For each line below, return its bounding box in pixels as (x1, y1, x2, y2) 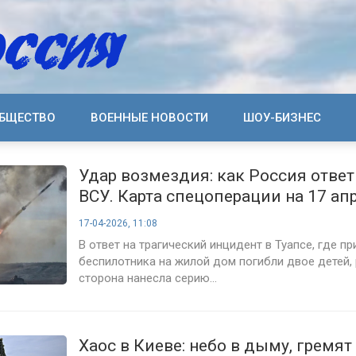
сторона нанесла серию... (79, 271, 217, 285)
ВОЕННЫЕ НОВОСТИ (91, 110, 208, 125)
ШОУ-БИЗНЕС (243, 110, 322, 125)
